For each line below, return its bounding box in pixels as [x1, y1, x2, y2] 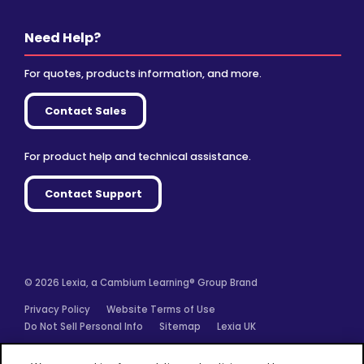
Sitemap [159, 320, 201, 334]
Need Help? [24, 28, 101, 47]
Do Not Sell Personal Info [24, 320, 143, 334]
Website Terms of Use [106, 303, 216, 317]
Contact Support [41, 186, 145, 201]
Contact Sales [41, 103, 129, 118]
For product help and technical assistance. [24, 149, 251, 163]
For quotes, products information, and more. [24, 66, 262, 80]
